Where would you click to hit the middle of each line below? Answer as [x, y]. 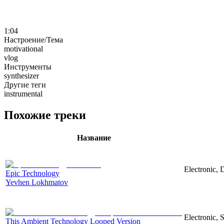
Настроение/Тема [33, 39]
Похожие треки [45, 115]
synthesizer [21, 75]
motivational [23, 48]
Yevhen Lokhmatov [37, 182]
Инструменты [28, 66]
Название [94, 137]
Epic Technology [32, 173]
